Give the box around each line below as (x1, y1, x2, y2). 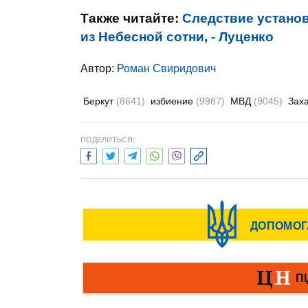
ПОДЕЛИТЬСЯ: (80, 135, 135, 144)
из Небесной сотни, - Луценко (80, 30, 274, 44)
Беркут (83, 96, 116, 107)
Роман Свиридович (117, 63, 216, 74)
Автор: (80, 63, 117, 74)
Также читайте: (80, 11, 182, 25)
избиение (151, 96, 196, 107)
